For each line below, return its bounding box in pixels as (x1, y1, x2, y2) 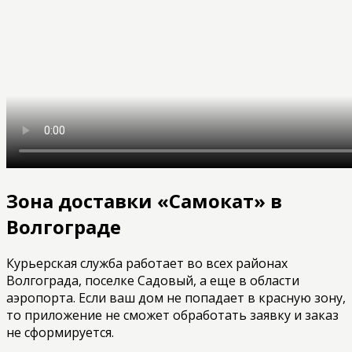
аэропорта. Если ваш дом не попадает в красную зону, (6, 289, 346, 307)
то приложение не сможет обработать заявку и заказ (6, 306, 339, 324)
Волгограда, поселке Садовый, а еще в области (6, 272, 299, 290)
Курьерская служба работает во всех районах (6, 255, 288, 273)
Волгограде (6, 213, 121, 240)
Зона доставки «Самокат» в (6, 187, 282, 214)
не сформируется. (6, 324, 114, 342)
